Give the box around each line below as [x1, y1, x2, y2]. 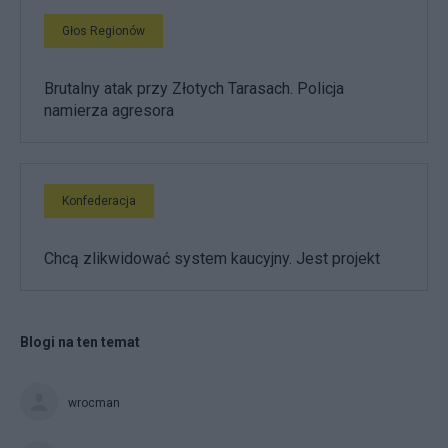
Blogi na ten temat [20, 333, 140, 350]
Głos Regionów [62, 23, 145, 38]
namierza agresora [44, 100, 174, 120]
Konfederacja [62, 193, 136, 208]
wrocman [68, 395, 120, 410]
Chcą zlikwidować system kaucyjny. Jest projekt [44, 248, 380, 268]
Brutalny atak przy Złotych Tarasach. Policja [44, 78, 344, 98]
